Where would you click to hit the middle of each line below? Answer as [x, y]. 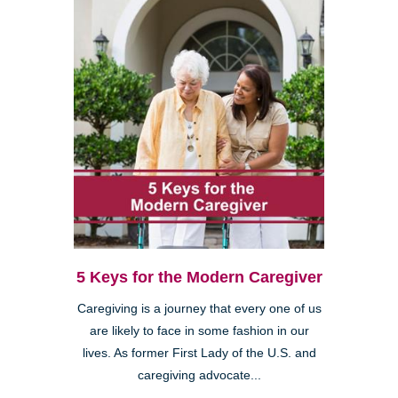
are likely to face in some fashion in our [199, 330]
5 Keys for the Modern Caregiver [199, 277]
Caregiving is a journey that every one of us [199, 308]
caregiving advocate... [199, 375]
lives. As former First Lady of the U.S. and [199, 353]
